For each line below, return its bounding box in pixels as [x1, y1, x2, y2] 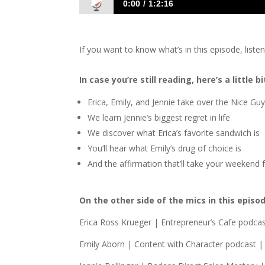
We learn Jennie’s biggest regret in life [88, 112, 231, 123]
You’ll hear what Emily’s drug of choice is [88, 143, 242, 154]
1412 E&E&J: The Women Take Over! [99, 26, 251, 37]
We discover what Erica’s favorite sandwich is [88, 127, 260, 138]
